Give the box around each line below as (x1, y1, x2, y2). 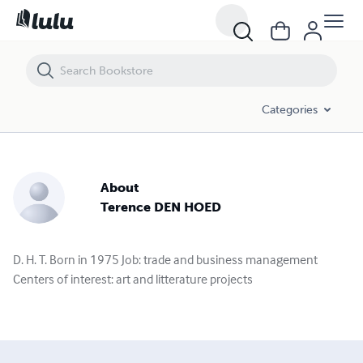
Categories (262, 102, 318, 117)
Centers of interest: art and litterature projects (13, 271, 253, 287)
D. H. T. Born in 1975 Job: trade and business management (13, 251, 318, 267)
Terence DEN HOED (100, 199, 221, 215)
